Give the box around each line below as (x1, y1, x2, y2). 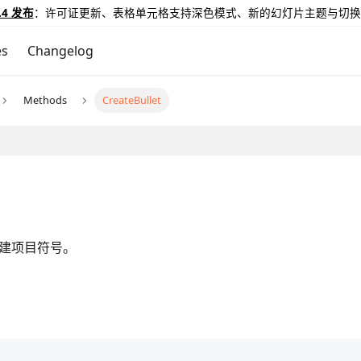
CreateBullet (102, 93, 162, 108)
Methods (23, 93, 67, 108)
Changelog (27, 42, 93, 60)
